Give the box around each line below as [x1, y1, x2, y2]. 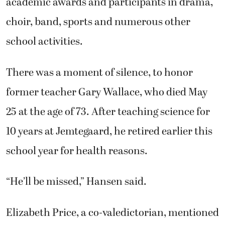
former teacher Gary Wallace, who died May [6, 84, 207, 100]
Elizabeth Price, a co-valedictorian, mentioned [6, 204, 219, 221]
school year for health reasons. [6, 143, 148, 159]
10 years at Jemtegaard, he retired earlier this [6, 123, 212, 140]
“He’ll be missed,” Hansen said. [6, 174, 147, 190]
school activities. [6, 34, 83, 50]
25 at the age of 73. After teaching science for [6, 103, 210, 120]
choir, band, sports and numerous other [6, 14, 190, 31]
